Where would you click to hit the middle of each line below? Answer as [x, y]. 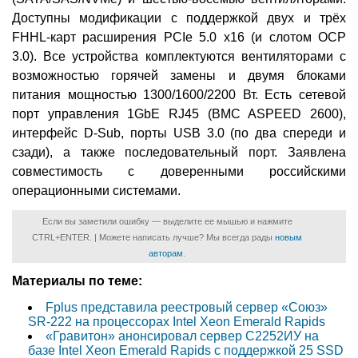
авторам [166, 254]
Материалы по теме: [77, 281]
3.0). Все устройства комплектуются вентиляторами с [179, 57]
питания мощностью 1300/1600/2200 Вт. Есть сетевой [179, 95]
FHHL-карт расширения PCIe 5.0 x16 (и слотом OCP [179, 38]
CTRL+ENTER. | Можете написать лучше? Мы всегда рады [153, 238]
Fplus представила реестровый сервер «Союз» [187, 308]
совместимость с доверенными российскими [179, 172]
